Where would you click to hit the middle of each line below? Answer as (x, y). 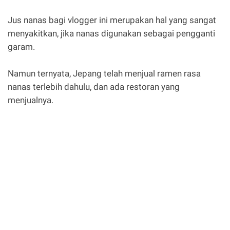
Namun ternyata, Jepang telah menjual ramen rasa (104, 74)
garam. (21, 47)
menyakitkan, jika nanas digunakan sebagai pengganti (111, 34)
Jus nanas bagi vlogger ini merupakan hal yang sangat (112, 20)
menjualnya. (31, 100)
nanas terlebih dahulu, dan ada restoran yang (94, 87)
